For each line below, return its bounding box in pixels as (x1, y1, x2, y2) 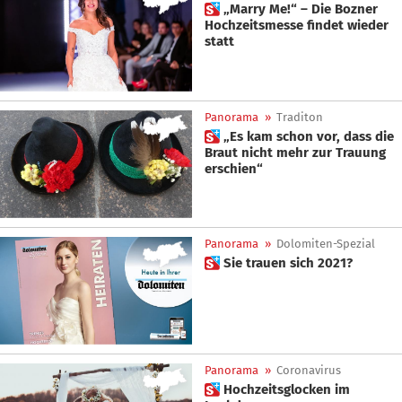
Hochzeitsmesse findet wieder (205, 17, 389, 34)
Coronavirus (276, 363, 341, 378)
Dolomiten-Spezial (276, 236, 375, 250)
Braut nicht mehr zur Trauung (205, 144, 386, 161)
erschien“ (205, 160, 263, 177)
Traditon (276, 109, 323, 124)
